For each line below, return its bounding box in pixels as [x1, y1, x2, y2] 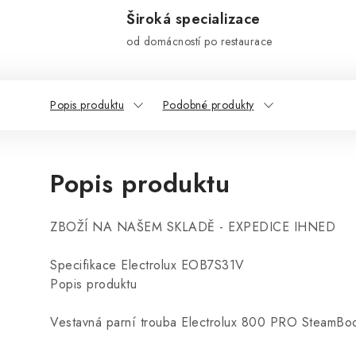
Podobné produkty [162, 97, 254, 113]
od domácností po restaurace [126, 33, 273, 49]
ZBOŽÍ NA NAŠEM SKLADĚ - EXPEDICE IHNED [50, 218, 335, 236]
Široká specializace [126, 9, 261, 29]
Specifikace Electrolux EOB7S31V [50, 256, 245, 274]
